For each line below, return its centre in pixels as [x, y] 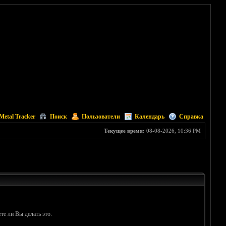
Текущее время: [124, 131]
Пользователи [101, 117]
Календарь [149, 117]
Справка [191, 117]
